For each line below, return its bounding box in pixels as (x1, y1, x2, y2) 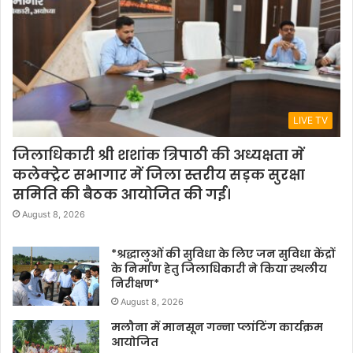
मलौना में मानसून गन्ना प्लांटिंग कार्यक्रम (111, 319, 323, 336)
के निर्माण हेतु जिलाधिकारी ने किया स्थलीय (111, 261, 327, 277)
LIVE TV (293, 114, 328, 127)
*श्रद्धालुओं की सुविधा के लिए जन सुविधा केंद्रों (111, 246, 335, 262)
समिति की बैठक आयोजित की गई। (13, 184, 231, 205)
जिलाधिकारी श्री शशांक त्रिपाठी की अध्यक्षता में (13, 145, 304, 165)
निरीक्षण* (111, 276, 159, 292)
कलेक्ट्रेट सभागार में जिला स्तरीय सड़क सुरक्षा (13, 165, 305, 185)
